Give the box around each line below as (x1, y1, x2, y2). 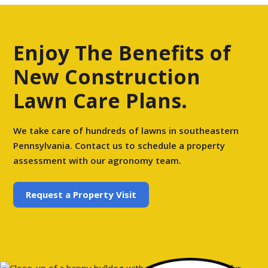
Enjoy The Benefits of (13, 38, 232, 66)
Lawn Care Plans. (13, 86, 188, 114)
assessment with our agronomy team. (13, 154, 182, 167)
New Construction (13, 62, 201, 90)
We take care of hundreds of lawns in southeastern (13, 124, 239, 137)
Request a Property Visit (25, 188, 136, 200)
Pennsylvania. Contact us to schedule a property (13, 139, 226, 152)
